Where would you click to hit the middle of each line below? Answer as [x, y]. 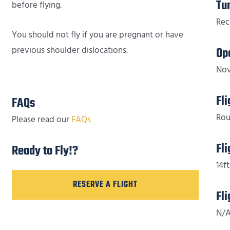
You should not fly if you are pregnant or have [97, 35]
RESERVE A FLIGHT [105, 185]
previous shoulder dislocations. [70, 50]
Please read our [41, 119]
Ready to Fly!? [45, 151]
